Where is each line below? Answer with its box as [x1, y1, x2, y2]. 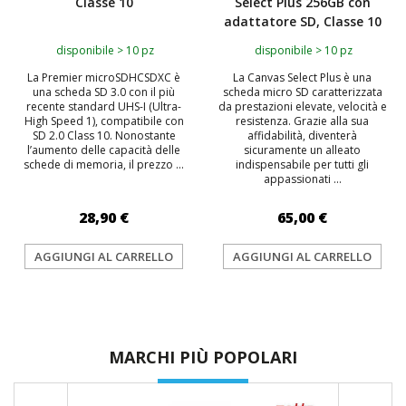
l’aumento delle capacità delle [27, 142, 180, 158]
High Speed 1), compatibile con [24, 113, 184, 129]
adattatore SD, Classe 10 [223, 13, 382, 30]
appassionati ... [263, 171, 342, 187]
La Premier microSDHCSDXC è [27, 70, 180, 85]
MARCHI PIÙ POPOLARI [109, 346, 297, 368]
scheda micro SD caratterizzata [222, 84, 382, 100]
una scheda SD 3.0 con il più [33, 84, 175, 100]
